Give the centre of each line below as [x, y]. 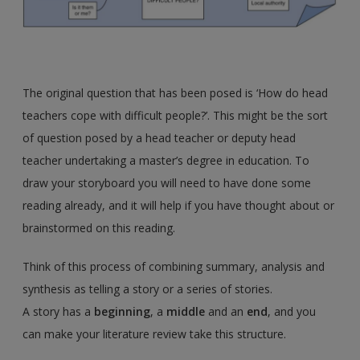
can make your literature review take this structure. [155, 334]
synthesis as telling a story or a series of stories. [148, 289]
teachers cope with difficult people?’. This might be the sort [176, 116]
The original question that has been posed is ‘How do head [176, 93]
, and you [292, 312]
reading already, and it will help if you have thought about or [179, 206]
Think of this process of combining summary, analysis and [174, 267]
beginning [123, 312]
